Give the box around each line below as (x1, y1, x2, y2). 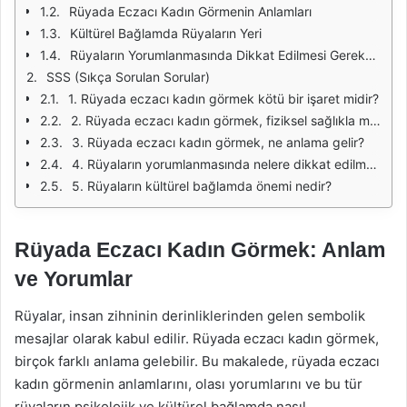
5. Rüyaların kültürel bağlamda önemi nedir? (72, 178, 332, 194)
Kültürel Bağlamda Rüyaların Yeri (70, 25, 262, 41)
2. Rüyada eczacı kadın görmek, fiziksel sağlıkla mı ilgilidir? (71, 113, 370, 128)
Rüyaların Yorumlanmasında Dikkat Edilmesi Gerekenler (70, 47, 365, 63)
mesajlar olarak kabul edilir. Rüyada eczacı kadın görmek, (15, 329, 379, 347)
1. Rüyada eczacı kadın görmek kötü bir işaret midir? (68, 91, 379, 106)
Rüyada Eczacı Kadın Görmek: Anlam (15, 238, 385, 262)
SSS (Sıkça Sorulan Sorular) (46, 69, 210, 84)
